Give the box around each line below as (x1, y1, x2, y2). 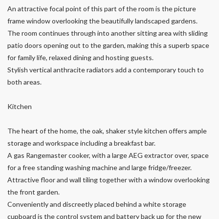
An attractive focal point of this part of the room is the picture (7, 4, 196, 13)
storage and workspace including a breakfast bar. (7, 139, 155, 148)
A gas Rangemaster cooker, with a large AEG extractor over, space (7, 151, 209, 160)
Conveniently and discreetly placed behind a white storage (7, 200, 186, 209)
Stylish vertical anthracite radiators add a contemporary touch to (7, 66, 204, 74)
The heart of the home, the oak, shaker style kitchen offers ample (7, 127, 207, 135)
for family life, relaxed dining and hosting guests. (7, 53, 153, 62)
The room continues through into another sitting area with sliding (7, 29, 208, 38)
